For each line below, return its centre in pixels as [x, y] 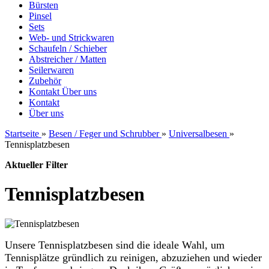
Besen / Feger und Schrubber [104, 134]
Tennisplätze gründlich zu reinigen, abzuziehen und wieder [133, 257]
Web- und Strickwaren [71, 38]
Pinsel [40, 16]
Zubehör [45, 81]
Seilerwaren [51, 70]
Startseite [22, 134]
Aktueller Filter [36, 165]
